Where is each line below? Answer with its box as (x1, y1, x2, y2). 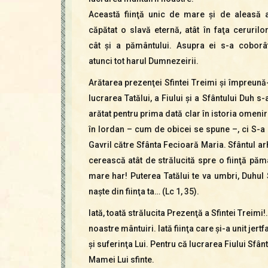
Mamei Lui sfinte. (88, 254, 154, 264)
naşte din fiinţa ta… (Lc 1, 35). (88, 186, 199, 196)
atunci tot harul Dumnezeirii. (88, 56, 199, 66)
